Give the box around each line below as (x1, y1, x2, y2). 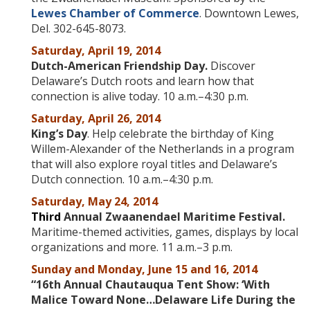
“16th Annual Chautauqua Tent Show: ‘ (31, 277, 244, 292)
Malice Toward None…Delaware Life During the (31, 292, 295, 307)
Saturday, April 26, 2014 (31, 111, 161, 126)
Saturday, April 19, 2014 (31, 43, 161, 58)
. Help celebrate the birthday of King (87, 126, 274, 141)
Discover (208, 58, 255, 73)
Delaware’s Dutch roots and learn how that (31, 73, 254, 89)
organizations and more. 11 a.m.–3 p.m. (31, 239, 232, 255)
